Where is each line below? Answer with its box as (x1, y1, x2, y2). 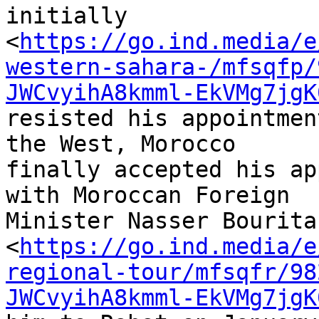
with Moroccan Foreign (6, 182, 303, 209)
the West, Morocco (6, 131, 249, 157)
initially (6, 3, 141, 29)
